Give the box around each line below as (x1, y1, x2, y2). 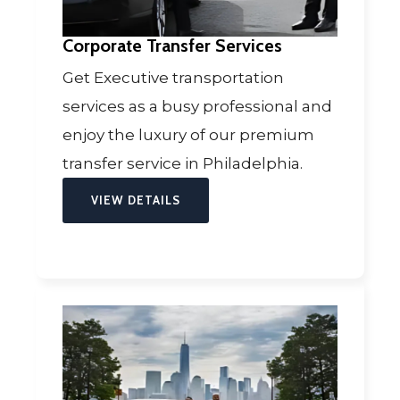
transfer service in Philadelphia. (62, 154, 306, 172)
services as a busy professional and (62, 96, 332, 115)
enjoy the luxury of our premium (62, 125, 314, 144)
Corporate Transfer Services (62, 34, 282, 56)
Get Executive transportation (62, 68, 284, 87)
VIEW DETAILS (91, 192, 180, 207)
